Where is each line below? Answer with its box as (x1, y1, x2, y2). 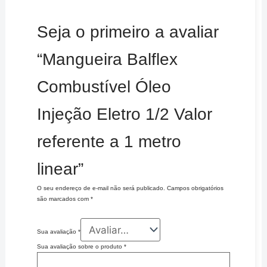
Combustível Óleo (36, 77, 171, 97)
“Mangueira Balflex (36, 50, 178, 69)
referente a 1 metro (36, 132, 181, 151)
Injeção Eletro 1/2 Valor (36, 105, 212, 124)
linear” (36, 160, 83, 179)
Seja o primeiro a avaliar (36, 23, 219, 42)
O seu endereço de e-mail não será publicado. (36, 185, 165, 192)
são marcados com (36, 195, 91, 203)
